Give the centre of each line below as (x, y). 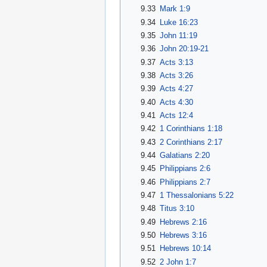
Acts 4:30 (176, 102)
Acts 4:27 (176, 89)
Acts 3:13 (176, 62)
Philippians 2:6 (185, 169)
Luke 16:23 (178, 22)
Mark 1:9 (175, 9)
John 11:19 (178, 36)
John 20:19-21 (184, 49)
